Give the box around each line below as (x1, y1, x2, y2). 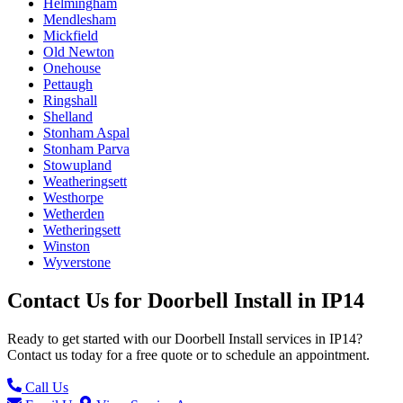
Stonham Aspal (43, 125, 130, 141)
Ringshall (43, 93, 97, 109)
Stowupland (43, 157, 112, 174)
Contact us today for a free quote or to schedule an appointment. (7, 347, 370, 363)
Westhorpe (43, 190, 103, 206)
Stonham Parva (43, 141, 130, 157)
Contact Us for (7, 289, 148, 313)
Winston (43, 238, 90, 255)
